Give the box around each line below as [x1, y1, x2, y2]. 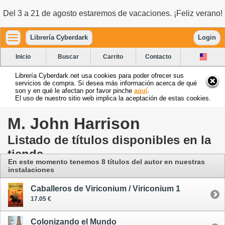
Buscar [57, 53, 79, 60]
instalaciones [8, 165, 54, 174]
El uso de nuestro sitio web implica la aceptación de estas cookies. [15, 94, 211, 102]
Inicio [16, 53, 31, 60]
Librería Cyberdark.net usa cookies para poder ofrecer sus [15, 71, 184, 79]
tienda [8, 147, 43, 161]
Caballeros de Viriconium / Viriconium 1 [31, 184, 180, 193]
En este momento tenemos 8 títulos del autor [8, 157, 164, 166]
